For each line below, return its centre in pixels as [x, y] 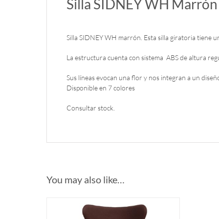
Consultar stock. [90, 108]
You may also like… [85, 180]
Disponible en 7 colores [100, 88]
